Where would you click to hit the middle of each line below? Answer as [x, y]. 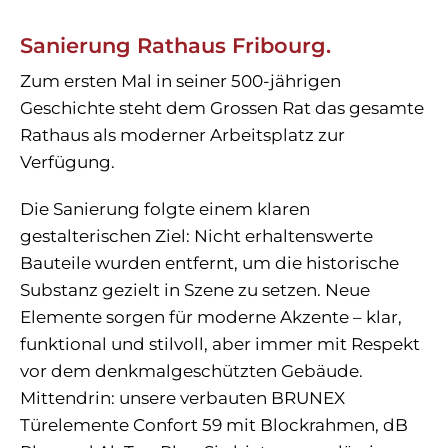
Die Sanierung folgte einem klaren [165, 209]
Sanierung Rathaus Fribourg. [175, 45]
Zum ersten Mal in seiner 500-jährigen [180, 81]
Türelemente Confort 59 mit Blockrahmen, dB [214, 425]
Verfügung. [67, 162]
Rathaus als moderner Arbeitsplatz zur [182, 135]
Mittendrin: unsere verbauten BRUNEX [182, 398]
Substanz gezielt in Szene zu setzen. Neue [195, 290]
